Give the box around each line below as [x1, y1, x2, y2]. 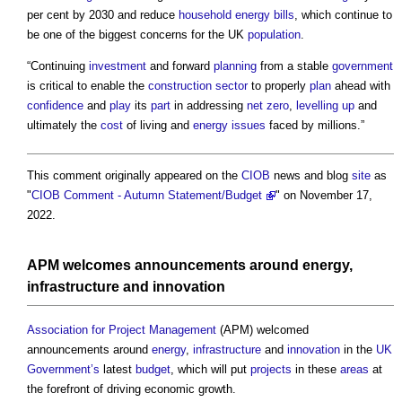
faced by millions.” [266, 118, 364, 133]
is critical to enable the [27, 79, 148, 93]
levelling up [296, 99, 354, 113]
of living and [123, 118, 193, 133]
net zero [247, 99, 289, 113]
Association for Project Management [27, 322, 216, 336]
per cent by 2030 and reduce [27, 8, 179, 22]
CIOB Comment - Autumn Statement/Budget [31, 188, 262, 202]
